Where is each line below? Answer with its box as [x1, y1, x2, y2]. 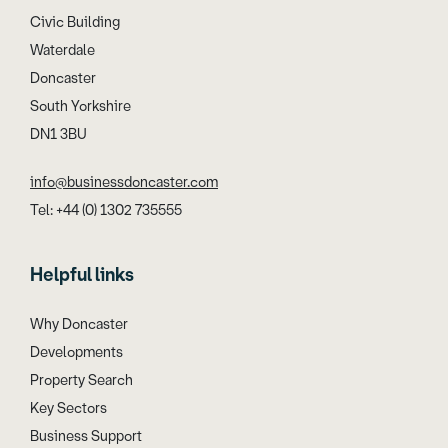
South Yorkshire [30, 96, 131, 116]
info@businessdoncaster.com [30, 172, 218, 192]
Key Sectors [30, 398, 107, 418]
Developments [30, 342, 123, 362]
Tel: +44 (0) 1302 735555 [30, 200, 182, 220]
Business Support [30, 426, 142, 446]
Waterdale [30, 40, 95, 60]
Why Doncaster [30, 314, 128, 334]
